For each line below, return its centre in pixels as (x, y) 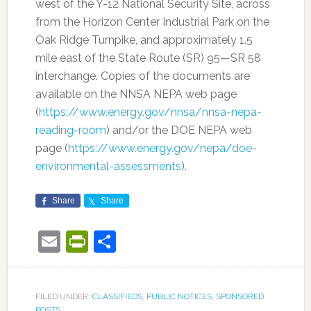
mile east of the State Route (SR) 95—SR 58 (148, 58)
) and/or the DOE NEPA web (179, 130)
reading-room (70, 130)
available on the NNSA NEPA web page (136, 94)
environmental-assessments (108, 166)
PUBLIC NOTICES (179, 296)
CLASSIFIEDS (117, 296)
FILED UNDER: (64, 296)
